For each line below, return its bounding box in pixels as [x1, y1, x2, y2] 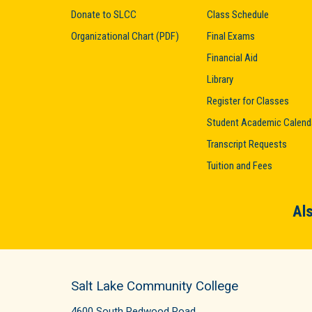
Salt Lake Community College [71, 278, 238, 294]
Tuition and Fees [207, 159, 272, 172]
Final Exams [207, 29, 255, 42]
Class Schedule [207, 8, 269, 21]
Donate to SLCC [71, 8, 136, 21]
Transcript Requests [207, 137, 287, 150]
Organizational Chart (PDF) [71, 29, 179, 42]
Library [207, 72, 233, 86]
